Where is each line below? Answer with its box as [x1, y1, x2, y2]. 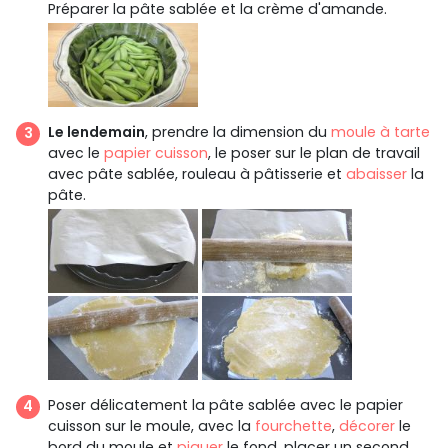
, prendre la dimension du [145, 121, 331, 142]
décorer [339, 415, 395, 436]
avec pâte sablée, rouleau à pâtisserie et [48, 163, 346, 184]
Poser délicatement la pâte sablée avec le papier [48, 394, 403, 415]
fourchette [255, 415, 332, 436]
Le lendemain [48, 121, 145, 142]
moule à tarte [331, 121, 430, 142]
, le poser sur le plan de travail [208, 142, 420, 163]
